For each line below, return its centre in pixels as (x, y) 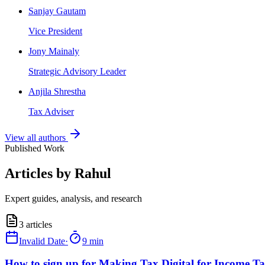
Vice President (55, 31)
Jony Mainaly (54, 51)
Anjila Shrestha (57, 91)
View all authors (36, 137)
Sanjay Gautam (57, 11)
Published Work (35, 148)
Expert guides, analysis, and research (73, 198)
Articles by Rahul (58, 173)
